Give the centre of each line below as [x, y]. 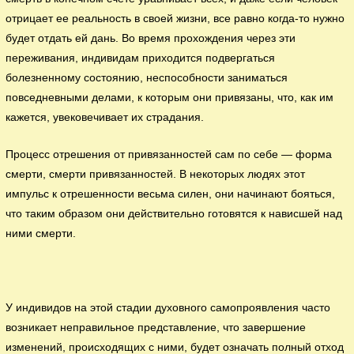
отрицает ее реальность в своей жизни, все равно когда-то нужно [175, 19]
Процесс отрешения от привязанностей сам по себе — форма [169, 155]
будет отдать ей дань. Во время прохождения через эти [151, 39]
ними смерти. [41, 234]
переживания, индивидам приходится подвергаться [141, 58]
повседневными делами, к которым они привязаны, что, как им [170, 98]
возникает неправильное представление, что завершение [156, 328]
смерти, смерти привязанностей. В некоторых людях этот [156, 175]
